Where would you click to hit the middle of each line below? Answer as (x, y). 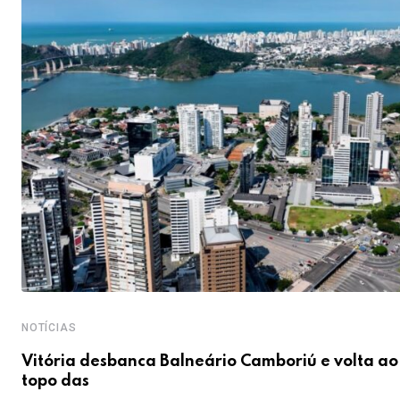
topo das (55, 382)
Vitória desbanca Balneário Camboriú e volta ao (210, 362)
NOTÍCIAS (49, 328)
